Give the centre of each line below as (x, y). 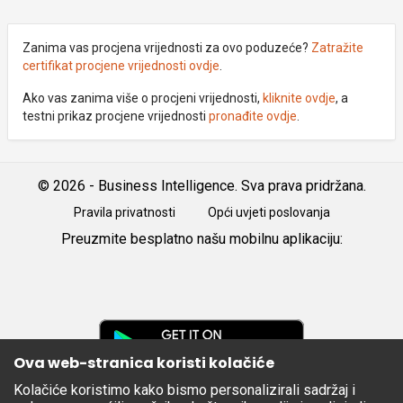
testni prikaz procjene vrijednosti (116, 116)
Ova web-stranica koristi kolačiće (144, 363)
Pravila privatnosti (124, 213)
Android (26, 265)
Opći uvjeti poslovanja (269, 213)
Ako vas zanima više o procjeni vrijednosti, (143, 98)
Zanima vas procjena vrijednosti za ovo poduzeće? (167, 48)
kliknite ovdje (299, 98)
